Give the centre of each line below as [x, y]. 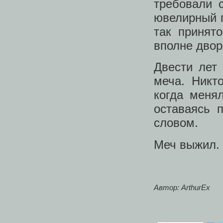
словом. [176, 123]
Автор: [167, 187]
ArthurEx [196, 187]
